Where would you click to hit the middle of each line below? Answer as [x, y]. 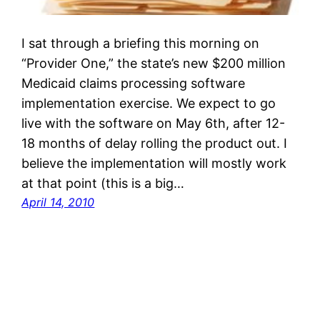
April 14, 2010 [58, 202]
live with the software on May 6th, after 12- [154, 123]
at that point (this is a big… [103, 183]
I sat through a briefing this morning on [141, 43]
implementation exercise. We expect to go [149, 103]
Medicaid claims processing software [134, 83]
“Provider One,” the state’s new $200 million [154, 63]
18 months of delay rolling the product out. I [155, 143]
